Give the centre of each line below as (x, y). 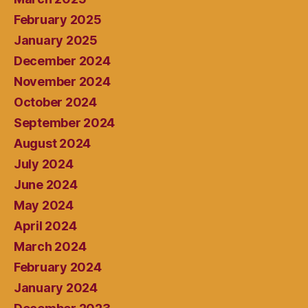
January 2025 (56, 41)
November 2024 (62, 82)
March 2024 (50, 247)
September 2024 (65, 123)
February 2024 (58, 267)
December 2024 (62, 61)
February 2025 (58, 20)
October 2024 (55, 102)
